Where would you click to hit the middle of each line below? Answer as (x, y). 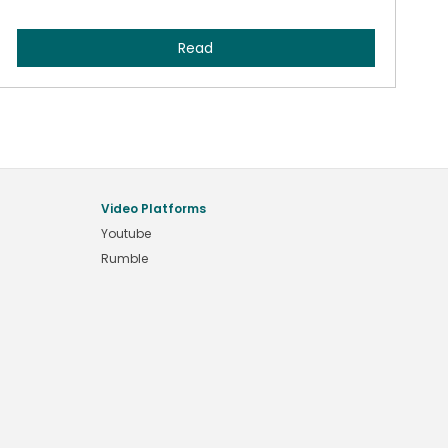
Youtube (126, 233)
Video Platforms (153, 208)
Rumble (124, 258)
